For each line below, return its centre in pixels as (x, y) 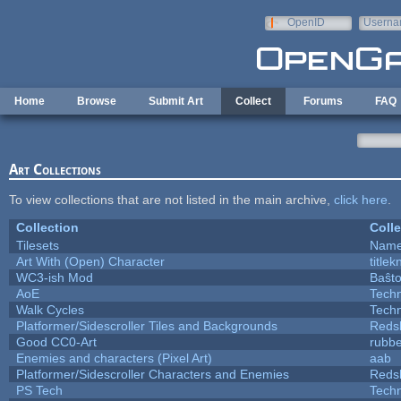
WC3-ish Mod (54, 277)
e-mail (378, 35)
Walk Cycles (50, 309)
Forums (323, 101)
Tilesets (37, 245)
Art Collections (55, 169)
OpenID (306, 22)
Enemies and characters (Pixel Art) (114, 358)
